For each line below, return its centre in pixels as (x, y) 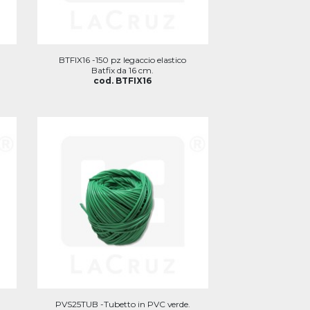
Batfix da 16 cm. (123, 70)
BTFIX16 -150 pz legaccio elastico (123, 60)
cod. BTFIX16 (123, 81)
